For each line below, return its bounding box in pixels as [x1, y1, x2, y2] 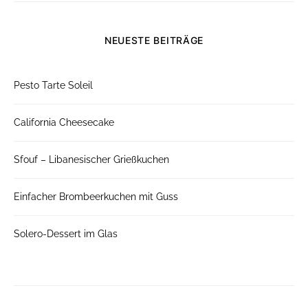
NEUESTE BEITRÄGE [104, 34, 204, 46]
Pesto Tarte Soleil [14, 79, 93, 91]
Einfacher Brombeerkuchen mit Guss [14, 190, 178, 202]
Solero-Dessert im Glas [14, 228, 118, 239]
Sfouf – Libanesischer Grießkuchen [14, 153, 169, 165]
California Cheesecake [14, 116, 114, 128]
